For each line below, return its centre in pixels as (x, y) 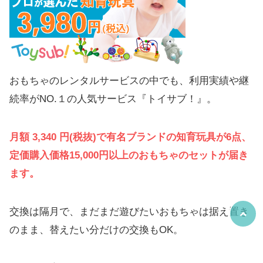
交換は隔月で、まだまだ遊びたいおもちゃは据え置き (129, 211)
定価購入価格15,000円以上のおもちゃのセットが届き (129, 155)
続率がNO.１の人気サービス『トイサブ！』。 (113, 99)
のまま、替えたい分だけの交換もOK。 (96, 230)
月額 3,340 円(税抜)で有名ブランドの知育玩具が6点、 (130, 137)
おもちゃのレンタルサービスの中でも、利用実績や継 (129, 80)
